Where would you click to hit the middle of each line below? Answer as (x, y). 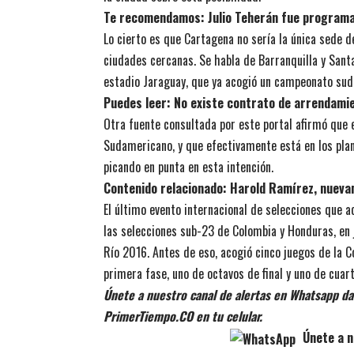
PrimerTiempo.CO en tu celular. (183, 316)
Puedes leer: (139, 103)
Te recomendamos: (156, 18)
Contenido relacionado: (167, 188)
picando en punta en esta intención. (188, 167)
